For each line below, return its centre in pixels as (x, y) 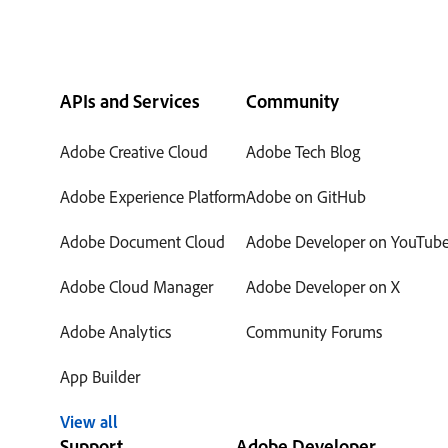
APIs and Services (130, 101)
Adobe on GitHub (306, 196)
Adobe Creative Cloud (134, 151)
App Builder (100, 376)
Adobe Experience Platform (153, 196)
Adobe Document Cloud (142, 241)
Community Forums (314, 331)
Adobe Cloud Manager (136, 286)
